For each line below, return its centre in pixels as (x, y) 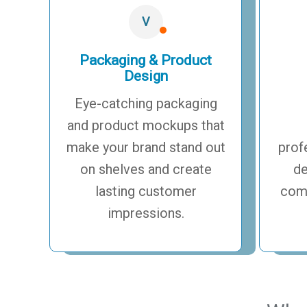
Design (146, 76)
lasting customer (146, 191)
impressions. (146, 213)
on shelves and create (146, 169)
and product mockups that (146, 125)
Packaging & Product (146, 60)
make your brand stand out (146, 147)
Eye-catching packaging (146, 103)
